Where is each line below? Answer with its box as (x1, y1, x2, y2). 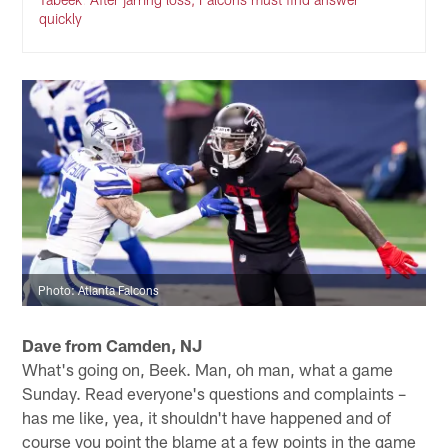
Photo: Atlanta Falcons (38, 283, 160, 298)
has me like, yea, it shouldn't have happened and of (22, 406, 392, 427)
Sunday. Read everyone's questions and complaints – (22, 382, 407, 403)
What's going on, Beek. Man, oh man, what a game (22, 358, 394, 379)
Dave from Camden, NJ (22, 334, 203, 355)
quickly (39, 10, 83, 28)
